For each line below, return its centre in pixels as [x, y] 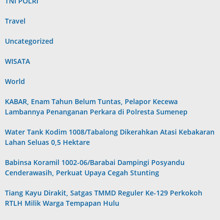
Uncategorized [29, 41]
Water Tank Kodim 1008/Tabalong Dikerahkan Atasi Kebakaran [110, 132]
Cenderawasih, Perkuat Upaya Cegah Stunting [82, 172]
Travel [15, 21]
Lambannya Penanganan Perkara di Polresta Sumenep [96, 111]
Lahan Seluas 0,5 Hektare [47, 142]
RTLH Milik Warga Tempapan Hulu [62, 203]
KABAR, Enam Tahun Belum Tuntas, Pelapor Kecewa [91, 101]
